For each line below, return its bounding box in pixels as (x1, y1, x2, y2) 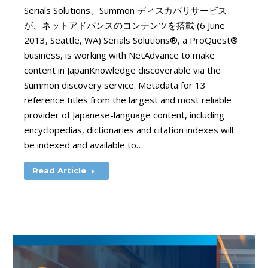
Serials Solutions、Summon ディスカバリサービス (24, 4, 227, 16)
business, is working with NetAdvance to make (24, 49, 215, 61)
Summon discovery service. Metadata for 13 (24, 79, 206, 91)
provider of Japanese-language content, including (24, 109, 224, 121)
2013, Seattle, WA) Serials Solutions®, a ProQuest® (24, 34, 238, 46)
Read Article (32, 166, 86, 175)
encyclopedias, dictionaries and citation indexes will (24, 124, 233, 136)
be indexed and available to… (24, 139, 143, 151)
